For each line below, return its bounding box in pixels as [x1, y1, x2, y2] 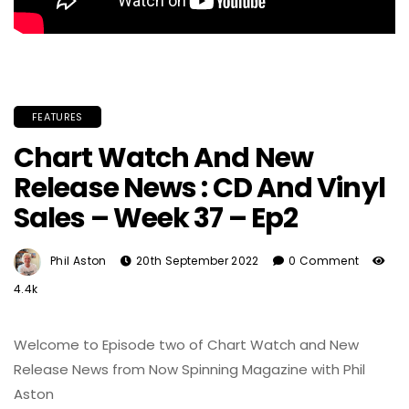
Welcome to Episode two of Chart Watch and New [14, 334, 359, 354]
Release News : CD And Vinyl [14, 169, 385, 207]
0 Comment [288, 253, 360, 268]
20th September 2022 [135, 253, 259, 268]
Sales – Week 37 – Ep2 [14, 199, 299, 237]
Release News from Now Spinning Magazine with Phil [14, 359, 365, 379]
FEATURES [32, 110, 83, 124]
